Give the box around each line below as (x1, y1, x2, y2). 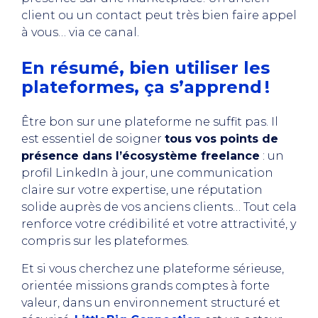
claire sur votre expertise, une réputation (21, 183, 263, 197)
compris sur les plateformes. (21, 234, 192, 248)
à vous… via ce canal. (21, 26, 142, 39)
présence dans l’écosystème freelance (21, 149, 260, 163)
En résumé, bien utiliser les (21, 57, 270, 78)
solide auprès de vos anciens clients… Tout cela (21, 200, 297, 214)
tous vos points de (165, 132, 278, 146)
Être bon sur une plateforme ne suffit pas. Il (21, 115, 278, 128)
